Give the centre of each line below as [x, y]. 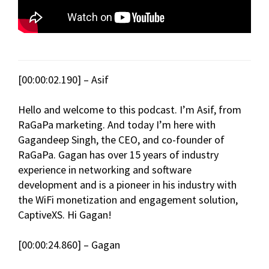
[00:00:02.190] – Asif [63, 80]
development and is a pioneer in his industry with [127, 185]
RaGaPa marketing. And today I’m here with [117, 125]
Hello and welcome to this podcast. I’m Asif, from [130, 110]
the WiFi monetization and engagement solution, [128, 200]
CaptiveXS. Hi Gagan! [65, 215]
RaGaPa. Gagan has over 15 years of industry [118, 155]
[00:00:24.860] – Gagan [69, 245]
